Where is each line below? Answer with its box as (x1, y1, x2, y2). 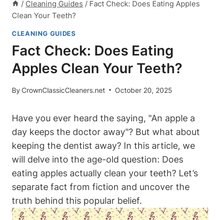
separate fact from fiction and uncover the (12, 181, 190, 192)
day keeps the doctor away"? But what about (12, 126, 200, 137)
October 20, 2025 (115, 85, 173, 94)
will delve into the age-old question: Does (12, 154, 183, 165)
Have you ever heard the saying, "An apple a (12, 112, 195, 123)
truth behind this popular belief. (12, 195, 142, 206)
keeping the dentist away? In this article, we (12, 140, 195, 151)
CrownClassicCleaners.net (22, 85, 106, 94)
